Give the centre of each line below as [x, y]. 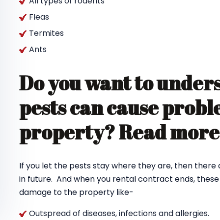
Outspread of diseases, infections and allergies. [119, 213]
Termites [46, 33]
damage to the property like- [76, 192]
